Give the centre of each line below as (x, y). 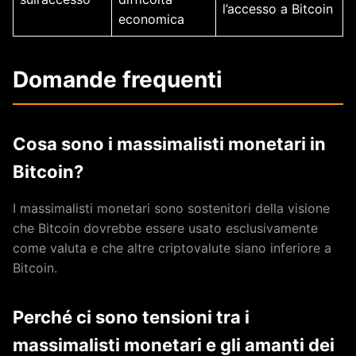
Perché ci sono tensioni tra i (131, 317)
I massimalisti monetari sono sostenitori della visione (171, 208)
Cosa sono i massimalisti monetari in (169, 144)
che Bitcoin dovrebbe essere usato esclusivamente (165, 228)
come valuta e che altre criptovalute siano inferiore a (172, 248)
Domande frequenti (118, 79)
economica (151, 19)
